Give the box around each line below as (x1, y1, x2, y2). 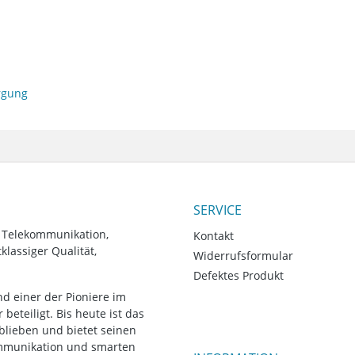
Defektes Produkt (193, 267, 284, 283)
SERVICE (193, 200, 242, 219)
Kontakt (193, 227, 234, 243)
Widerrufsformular (193, 247, 293, 263)
